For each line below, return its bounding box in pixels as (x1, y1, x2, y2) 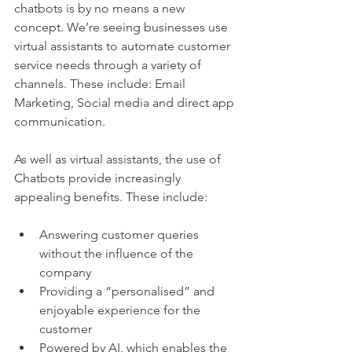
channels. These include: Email (14, 76, 189, 92)
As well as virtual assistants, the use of (14, 152, 224, 167)
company (39, 265, 94, 280)
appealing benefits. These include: (14, 189, 207, 205)
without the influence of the (39, 246, 196, 262)
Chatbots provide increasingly (14, 170, 184, 186)
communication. (14, 114, 108, 130)
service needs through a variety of (14, 57, 204, 73)
